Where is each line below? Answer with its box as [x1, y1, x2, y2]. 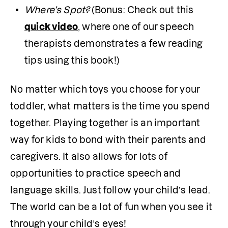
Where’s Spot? [24, 5, 90, 15]
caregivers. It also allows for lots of [10, 152, 167, 161]
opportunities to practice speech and [10, 168, 181, 178]
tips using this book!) [24, 55, 120, 65]
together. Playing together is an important [10, 118, 201, 128]
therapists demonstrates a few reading [24, 39, 203, 48]
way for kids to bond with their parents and [10, 135, 206, 145]
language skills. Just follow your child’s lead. [10, 185, 211, 195]
